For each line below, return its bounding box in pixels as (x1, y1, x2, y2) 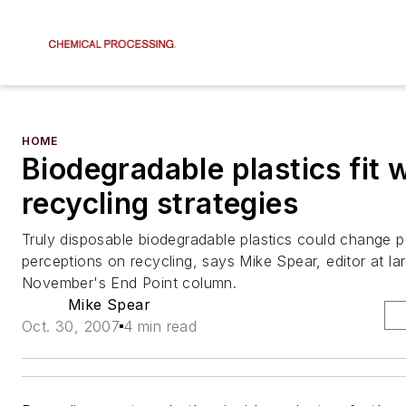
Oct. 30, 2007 (22, 317, 121, 335)
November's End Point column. (22, 274, 237, 292)
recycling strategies (22, 186, 298, 221)
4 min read (123, 317, 198, 335)
